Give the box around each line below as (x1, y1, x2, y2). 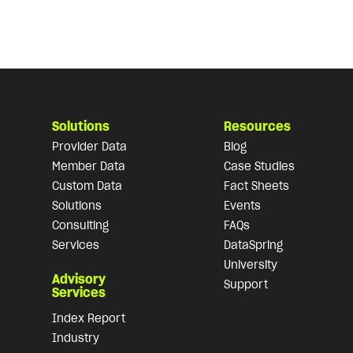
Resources (223, 118, 291, 135)
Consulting (51, 218, 109, 233)
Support (223, 277, 268, 292)
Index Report (51, 311, 125, 326)
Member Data (51, 159, 125, 174)
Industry (51, 331, 99, 346)
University (223, 258, 277, 273)
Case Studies (223, 159, 295, 174)
